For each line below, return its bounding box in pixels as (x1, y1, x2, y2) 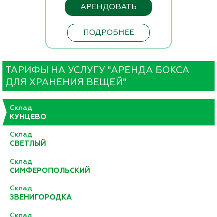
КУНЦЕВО (9, 112, 46, 122)
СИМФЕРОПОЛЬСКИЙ (9, 166, 90, 175)
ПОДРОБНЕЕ (83, 28, 134, 38)
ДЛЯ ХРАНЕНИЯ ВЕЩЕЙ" (5, 76, 126, 89)
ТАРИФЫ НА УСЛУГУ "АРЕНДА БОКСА (5, 64, 189, 77)
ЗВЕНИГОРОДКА (9, 193, 72, 202)
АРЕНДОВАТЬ (80, 2, 137, 12)
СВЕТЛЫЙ (9, 139, 46, 149)
